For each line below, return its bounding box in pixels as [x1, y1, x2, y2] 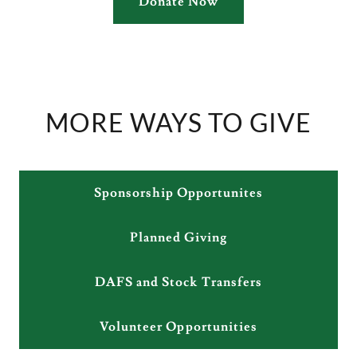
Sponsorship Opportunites [93, 185, 264, 202]
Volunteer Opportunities [100, 319, 257, 335]
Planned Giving [129, 229, 228, 246]
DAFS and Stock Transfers [95, 274, 262, 291]
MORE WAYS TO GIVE [45, 107, 312, 139]
